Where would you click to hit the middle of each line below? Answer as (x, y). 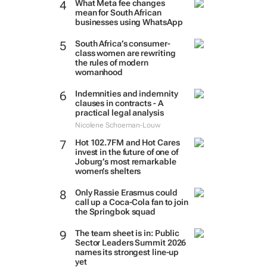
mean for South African (118, 13)
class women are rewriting (125, 53)
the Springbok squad (115, 212)
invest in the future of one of (126, 152)
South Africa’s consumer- (122, 44)
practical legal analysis (119, 113)
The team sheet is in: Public (127, 233)
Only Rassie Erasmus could (126, 193)
